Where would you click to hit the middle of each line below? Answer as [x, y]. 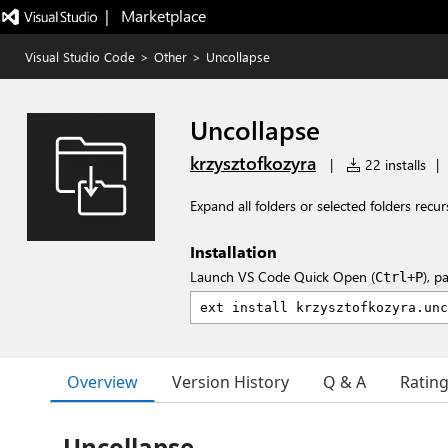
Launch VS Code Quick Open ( [282, 276]
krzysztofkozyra [253, 163]
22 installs [393, 164]
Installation [233, 251]
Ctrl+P [399, 277]
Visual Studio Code [80, 56]
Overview [102, 381]
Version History [230, 382]
